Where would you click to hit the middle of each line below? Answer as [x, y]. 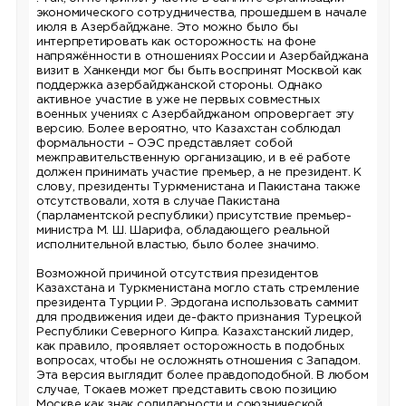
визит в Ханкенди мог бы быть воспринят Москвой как [199, 71]
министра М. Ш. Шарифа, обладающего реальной [183, 230]
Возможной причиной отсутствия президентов [178, 274]
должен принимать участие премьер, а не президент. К [199, 172]
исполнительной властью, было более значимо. [178, 245]
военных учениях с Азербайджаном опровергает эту [195, 114]
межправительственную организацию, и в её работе [193, 158]
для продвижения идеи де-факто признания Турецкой [199, 317]
